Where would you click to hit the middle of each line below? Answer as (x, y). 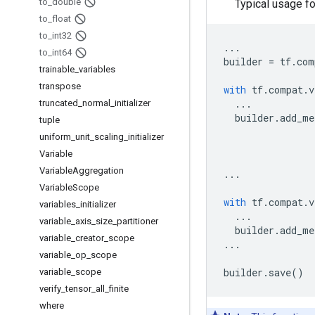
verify (50, 289)
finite (119, 289)
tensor (78, 289)
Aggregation (98, 171)
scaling (109, 137)
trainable (57, 69)
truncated (59, 103)
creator (90, 238)
